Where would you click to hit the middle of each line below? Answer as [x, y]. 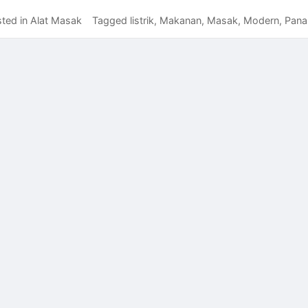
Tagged [111, 21]
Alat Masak [56, 21]
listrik [142, 21]
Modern [261, 21]
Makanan [180, 21]
